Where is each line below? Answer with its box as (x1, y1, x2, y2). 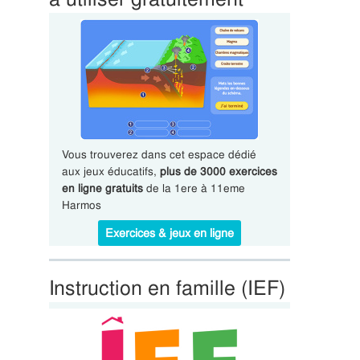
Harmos (61, 198, 101, 212)
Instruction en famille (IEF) (48, 275, 285, 301)
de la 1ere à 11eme (142, 181, 245, 195)
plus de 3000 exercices (159, 164, 277, 178)
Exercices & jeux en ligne (104, 226, 234, 240)
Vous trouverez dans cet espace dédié (61, 147, 256, 162)
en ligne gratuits (61, 181, 143, 195)
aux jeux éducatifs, (61, 164, 160, 178)
